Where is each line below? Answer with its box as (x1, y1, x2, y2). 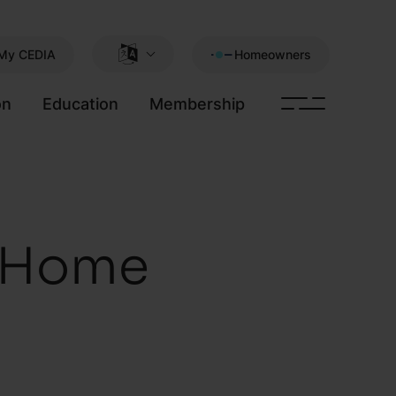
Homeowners (234, 45, 311, 63)
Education (42, 92, 118, 115)
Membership (148, 92, 245, 115)
